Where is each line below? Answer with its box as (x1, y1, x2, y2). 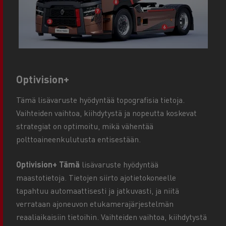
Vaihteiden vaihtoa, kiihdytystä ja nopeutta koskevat (16, 107, 197, 119)
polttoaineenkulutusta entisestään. (16, 134, 141, 145)
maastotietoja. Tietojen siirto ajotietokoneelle (16, 172, 176, 183)
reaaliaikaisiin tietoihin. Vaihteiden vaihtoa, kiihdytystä (16, 211, 207, 222)
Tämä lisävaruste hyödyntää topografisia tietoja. (16, 94, 185, 105)
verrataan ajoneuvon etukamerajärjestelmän (16, 198, 174, 209)
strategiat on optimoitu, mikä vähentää (16, 121, 153, 132)
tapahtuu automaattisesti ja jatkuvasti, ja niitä (16, 185, 179, 196)
